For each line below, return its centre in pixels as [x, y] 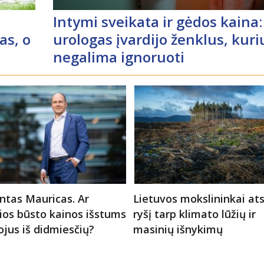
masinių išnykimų [178, 229]
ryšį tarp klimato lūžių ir [194, 214]
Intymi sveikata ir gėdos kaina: [158, 21]
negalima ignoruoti [119, 57]
